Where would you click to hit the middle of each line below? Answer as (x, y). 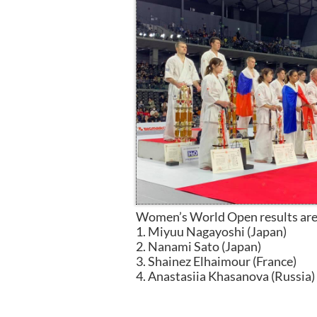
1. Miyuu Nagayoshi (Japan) (211, 231)
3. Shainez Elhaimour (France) (216, 261)
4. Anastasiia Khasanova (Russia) (225, 276)
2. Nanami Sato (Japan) (198, 246)
